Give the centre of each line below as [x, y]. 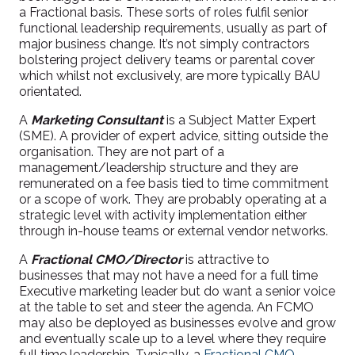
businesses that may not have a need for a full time [168, 275]
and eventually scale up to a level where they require [172, 339]
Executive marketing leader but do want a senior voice [177, 291]
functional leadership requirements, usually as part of [173, 28]
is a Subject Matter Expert [240, 120]
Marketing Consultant [97, 120]
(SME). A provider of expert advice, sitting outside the [174, 136]
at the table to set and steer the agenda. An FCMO [166, 307]
